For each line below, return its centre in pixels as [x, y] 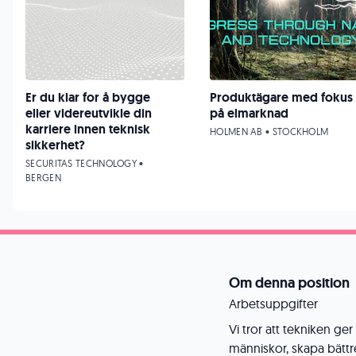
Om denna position [289, 283]
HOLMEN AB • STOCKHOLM [269, 132]
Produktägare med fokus [281, 97]
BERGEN [43, 178]
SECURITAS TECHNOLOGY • [85, 163]
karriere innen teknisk [88, 129]
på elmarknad [249, 113]
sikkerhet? [55, 145]
